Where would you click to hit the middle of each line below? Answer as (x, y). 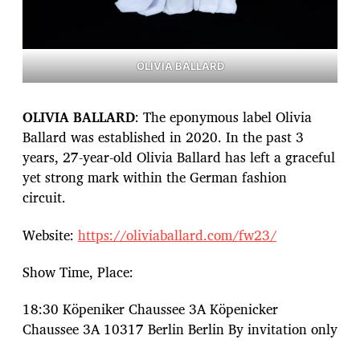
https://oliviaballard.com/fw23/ (177, 235)
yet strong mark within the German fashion (155, 178)
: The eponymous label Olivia (223, 117)
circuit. (46, 198)
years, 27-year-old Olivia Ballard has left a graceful (179, 157)
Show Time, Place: (78, 272)
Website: (50, 235)
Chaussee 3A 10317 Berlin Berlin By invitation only (180, 329)
